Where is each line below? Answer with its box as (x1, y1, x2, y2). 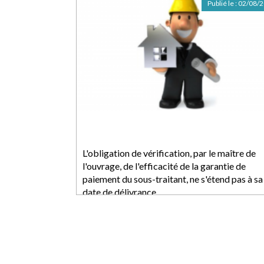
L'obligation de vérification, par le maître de (82, 147, 256, 159)
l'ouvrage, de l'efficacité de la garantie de (82, 160, 246, 171)
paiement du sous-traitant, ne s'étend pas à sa (82, 173, 263, 184)
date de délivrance (82, 186, 156, 197)
